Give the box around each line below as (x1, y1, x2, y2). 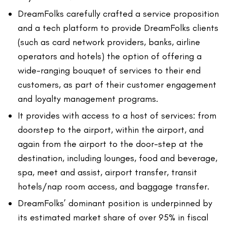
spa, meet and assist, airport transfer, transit (18, 167, 197, 178)
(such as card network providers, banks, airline (18, 36, 200, 48)
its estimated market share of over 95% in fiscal (18, 212, 208, 223)
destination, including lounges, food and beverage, (18, 153, 217, 164)
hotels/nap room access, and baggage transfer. (18, 181, 209, 193)
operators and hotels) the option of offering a (18, 51, 202, 62)
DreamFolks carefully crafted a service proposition (18, 8, 219, 20)
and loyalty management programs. (18, 93, 158, 105)
